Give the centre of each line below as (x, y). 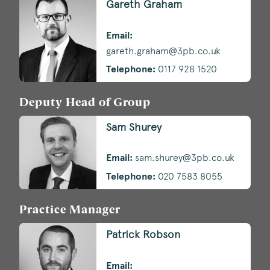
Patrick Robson (143, 234)
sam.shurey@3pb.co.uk (185, 158)
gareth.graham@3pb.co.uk (163, 51)
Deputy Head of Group (85, 103)
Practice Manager (70, 211)
